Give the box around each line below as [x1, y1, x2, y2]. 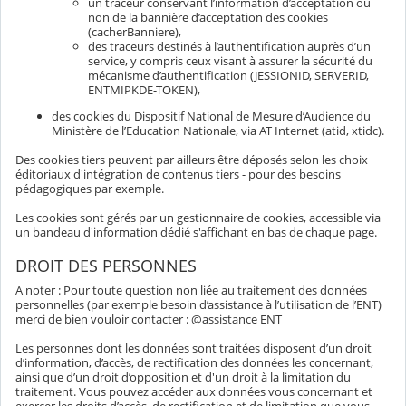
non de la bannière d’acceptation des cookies [88, 9, 328, 26]
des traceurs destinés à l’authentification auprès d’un [88, 38, 371, 55]
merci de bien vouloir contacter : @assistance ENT [15, 310, 282, 327]
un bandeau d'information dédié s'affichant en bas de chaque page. [15, 223, 377, 240]
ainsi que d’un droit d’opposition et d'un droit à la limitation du [15, 368, 351, 385]
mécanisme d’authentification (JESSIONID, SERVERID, [88, 67, 369, 84]
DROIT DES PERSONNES [15, 254, 197, 276]
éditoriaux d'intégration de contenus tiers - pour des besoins [15, 165, 341, 182]
